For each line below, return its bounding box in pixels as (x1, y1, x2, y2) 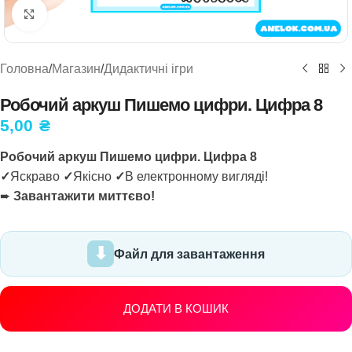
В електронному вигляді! (125, 170, 268, 183)
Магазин (52, 62, 101, 75)
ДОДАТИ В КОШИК (123, 302, 229, 315)
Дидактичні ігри (104, 62, 193, 75)
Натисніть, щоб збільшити (46, 7, 194, 20)
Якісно (73, 170, 115, 183)
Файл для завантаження (114, 247, 265, 261)
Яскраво (10, 170, 63, 183)
